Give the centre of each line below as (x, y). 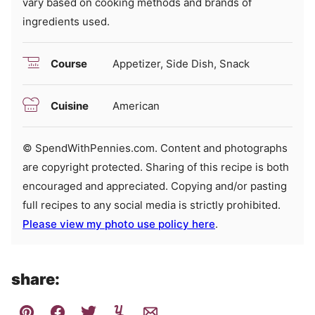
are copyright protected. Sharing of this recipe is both (156, 167)
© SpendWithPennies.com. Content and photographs (27, 148)
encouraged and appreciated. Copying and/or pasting (155, 186)
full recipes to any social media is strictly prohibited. (152, 205)
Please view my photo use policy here (119, 224)
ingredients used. (66, 21)
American (136, 105)
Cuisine (70, 105)
